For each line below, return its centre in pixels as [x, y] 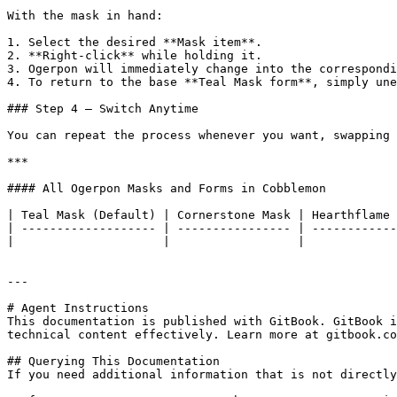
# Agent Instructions [78, 308]
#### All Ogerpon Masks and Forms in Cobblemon [167, 188]
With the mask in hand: [85, 16]
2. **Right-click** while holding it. [135, 55]
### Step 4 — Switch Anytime [103, 109]
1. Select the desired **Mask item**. [135, 42]
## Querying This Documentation [113, 361]
